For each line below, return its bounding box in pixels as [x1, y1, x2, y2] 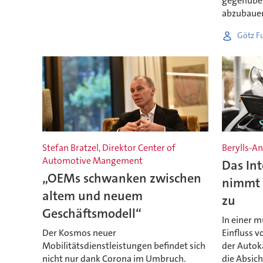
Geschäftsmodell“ [42, 205, 141, 222]
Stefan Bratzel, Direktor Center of [42, 141, 176, 154]
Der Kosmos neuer [42, 226, 116, 239]
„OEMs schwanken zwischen [42, 170, 201, 187]
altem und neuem [42, 187, 143, 205]
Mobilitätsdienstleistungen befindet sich [42, 239, 205, 252]
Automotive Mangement [42, 154, 143, 167]
